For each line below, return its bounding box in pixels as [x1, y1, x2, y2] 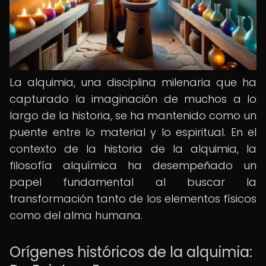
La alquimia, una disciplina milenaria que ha [9, 75, 256, 90]
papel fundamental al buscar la [9, 175, 256, 189]
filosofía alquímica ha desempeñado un [9, 158, 256, 173]
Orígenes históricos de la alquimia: [9, 242, 252, 262]
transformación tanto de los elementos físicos [9, 191, 256, 206]
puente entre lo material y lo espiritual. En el [9, 125, 256, 140]
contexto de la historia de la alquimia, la [9, 141, 256, 156]
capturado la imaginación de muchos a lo [9, 91, 256, 106]
